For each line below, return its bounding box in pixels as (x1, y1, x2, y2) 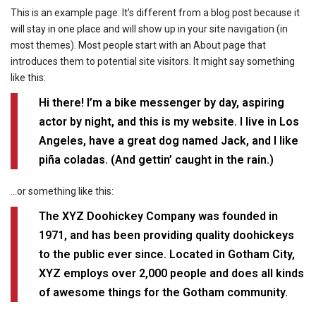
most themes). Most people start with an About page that (11, 39, 266, 51)
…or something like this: (11, 185, 114, 197)
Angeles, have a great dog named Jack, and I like (39, 133, 298, 147)
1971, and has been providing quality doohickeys (39, 228, 294, 242)
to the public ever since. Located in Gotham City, (39, 247, 295, 261)
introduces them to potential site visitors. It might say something (11, 55, 295, 67)
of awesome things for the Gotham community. (39, 285, 288, 299)
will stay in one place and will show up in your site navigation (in (11, 23, 288, 35)
